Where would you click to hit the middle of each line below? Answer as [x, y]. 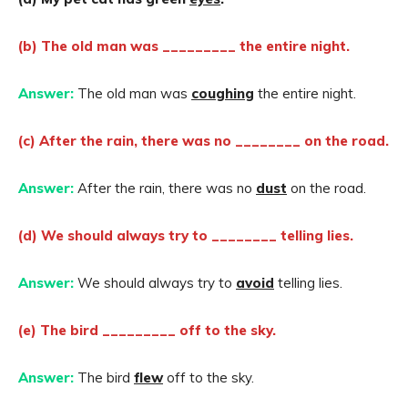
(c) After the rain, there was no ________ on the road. [204, 141]
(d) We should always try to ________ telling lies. [186, 235]
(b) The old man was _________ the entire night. [184, 46]
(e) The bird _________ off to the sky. [147, 330]
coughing [223, 93]
